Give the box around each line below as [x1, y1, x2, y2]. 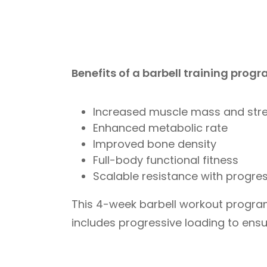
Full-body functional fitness [93, 153, 238, 167]
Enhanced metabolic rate [93, 120, 228, 135]
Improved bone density [93, 136, 216, 151]
